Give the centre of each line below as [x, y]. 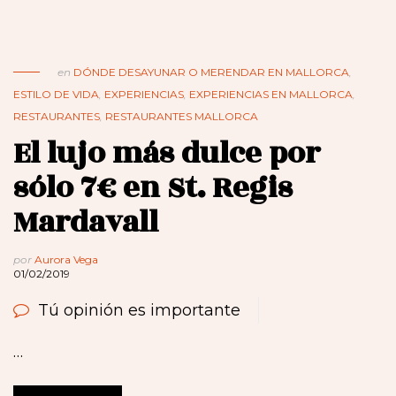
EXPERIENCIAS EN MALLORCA [271, 95]
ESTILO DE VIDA [56, 95]
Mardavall [86, 223]
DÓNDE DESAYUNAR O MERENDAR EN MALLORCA [211, 72]
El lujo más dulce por [167, 154]
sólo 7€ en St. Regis [153, 188]
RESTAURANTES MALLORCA [182, 117]
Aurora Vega [66, 260]
